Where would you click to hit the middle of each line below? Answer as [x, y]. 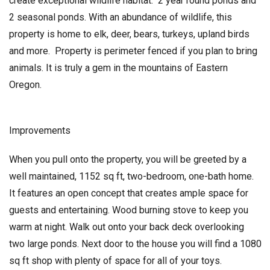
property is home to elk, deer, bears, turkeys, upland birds [129, 34]
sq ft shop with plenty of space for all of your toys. [115, 260]
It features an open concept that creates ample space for [128, 193]
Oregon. [25, 84]
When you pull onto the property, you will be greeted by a [127, 159]
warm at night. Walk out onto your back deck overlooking [126, 227]
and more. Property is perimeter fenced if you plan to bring [133, 51]
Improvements [39, 130]
